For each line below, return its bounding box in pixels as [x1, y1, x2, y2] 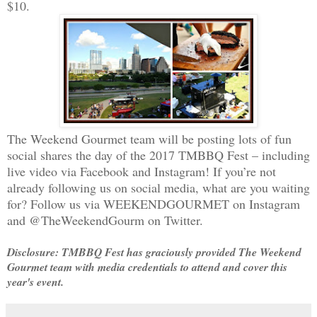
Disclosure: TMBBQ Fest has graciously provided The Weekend [7, 243, 301, 260]
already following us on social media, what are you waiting [7, 178, 310, 196]
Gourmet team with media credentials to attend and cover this [7, 258, 287, 275]
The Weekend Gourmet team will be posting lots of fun [7, 129, 292, 147]
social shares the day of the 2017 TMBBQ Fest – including [7, 146, 310, 163]
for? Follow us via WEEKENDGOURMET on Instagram [7, 195, 300, 212]
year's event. [7, 273, 67, 289]
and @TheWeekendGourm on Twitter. [7, 211, 203, 229]
